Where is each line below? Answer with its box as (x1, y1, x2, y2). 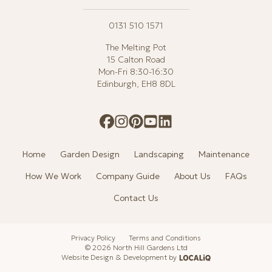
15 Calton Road (107, 54, 165, 65)
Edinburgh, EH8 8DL (97, 78, 175, 89)
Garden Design (60, 149, 120, 160)
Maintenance (199, 149, 250, 160)
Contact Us (114, 192, 158, 203)
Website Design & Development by (61, 253, 177, 262)
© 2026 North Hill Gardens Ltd (84, 243, 188, 252)
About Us (174, 171, 211, 182)
